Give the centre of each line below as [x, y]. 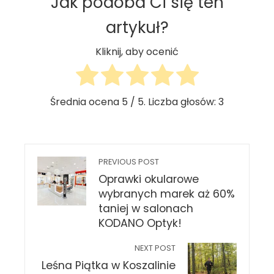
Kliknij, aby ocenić [137, 52]
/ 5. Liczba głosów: [173, 102]
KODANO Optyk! [140, 224]
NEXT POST [155, 248]
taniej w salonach [146, 209]
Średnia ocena [86, 102]
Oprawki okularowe [149, 180]
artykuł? [137, 28]
